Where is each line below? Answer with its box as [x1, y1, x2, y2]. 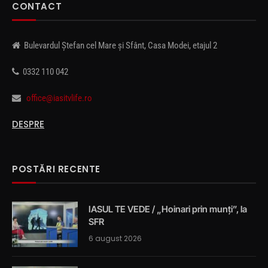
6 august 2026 [89, 233, 142, 244]
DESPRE [12, 118, 44, 131]
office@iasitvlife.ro [26, 93, 92, 104]
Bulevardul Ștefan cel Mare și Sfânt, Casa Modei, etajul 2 [20, 40, 217, 51]
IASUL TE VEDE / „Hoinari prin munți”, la [89, 203, 247, 215]
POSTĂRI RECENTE [12, 163, 100, 176]
